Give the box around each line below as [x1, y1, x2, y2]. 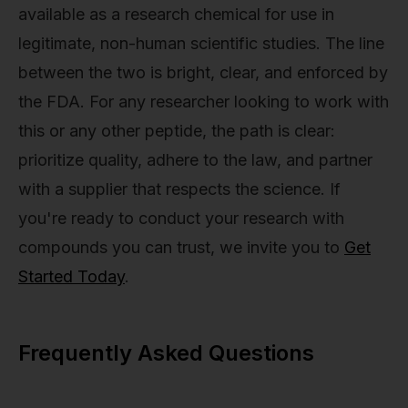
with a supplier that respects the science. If [18, 178, 341, 199]
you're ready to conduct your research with [18, 208, 344, 228]
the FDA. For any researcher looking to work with [18, 91, 389, 111]
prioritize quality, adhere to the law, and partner [18, 149, 372, 169]
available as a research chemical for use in [18, 4, 334, 24]
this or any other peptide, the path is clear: [18, 120, 335, 140]
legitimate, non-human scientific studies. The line [18, 33, 384, 53]
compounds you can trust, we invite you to [18, 237, 344, 257]
